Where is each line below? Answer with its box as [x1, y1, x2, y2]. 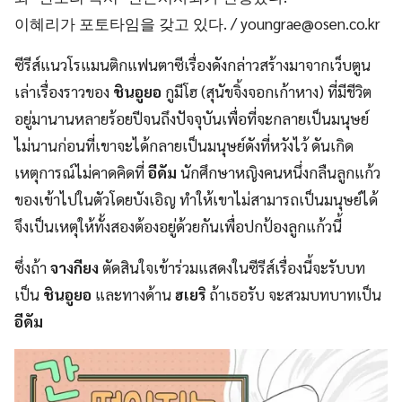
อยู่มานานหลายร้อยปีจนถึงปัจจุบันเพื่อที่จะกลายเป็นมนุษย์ [14, 109, 369, 129]
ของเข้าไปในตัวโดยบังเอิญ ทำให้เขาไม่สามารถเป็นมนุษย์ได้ [14, 189, 378, 210]
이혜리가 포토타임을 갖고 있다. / [14, 13, 240, 34]
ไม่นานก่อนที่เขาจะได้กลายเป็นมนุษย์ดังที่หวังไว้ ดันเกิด [14, 135, 354, 156]
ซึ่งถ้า [14, 258, 50, 278]
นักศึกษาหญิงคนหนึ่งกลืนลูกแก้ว [177, 162, 380, 183]
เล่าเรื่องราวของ [14, 82, 113, 102]
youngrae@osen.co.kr [240, 13, 380, 34]
